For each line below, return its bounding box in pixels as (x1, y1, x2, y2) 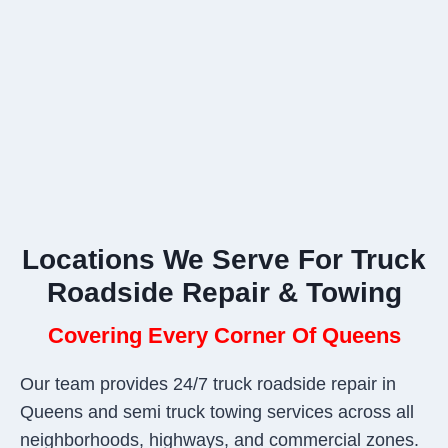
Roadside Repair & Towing (46, 276, 402, 308)
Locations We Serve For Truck (22, 243, 426, 275)
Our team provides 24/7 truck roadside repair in (20, 373, 396, 394)
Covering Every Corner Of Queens (47, 322, 401, 348)
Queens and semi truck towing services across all (20, 401, 414, 422)
